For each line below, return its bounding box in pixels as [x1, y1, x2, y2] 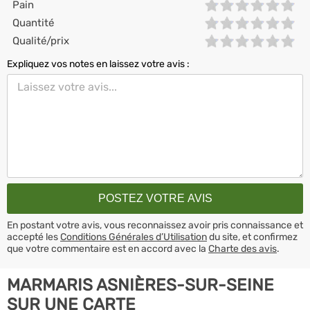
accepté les [7, 230, 60, 243]
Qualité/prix [12, 35, 69, 47]
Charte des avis [208, 242, 277, 255]
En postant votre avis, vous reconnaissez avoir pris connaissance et [7, 219, 303, 231]
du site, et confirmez [207, 230, 298, 243]
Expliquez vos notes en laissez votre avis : [7, 58, 190, 70]
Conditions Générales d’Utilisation [60, 230, 207, 243]
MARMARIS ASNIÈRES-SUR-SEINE [7, 275, 274, 295]
